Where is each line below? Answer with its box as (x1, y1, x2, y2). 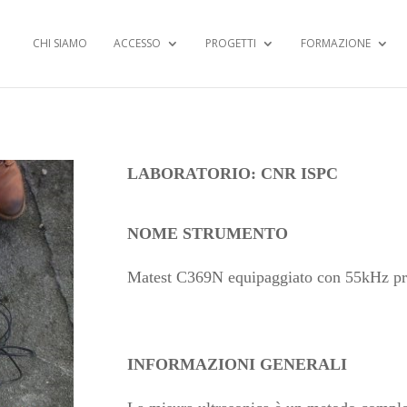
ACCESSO (114, 35, 161, 51)
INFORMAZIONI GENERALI (127, 354, 348, 373)
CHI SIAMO (33, 35, 87, 51)
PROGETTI (205, 35, 256, 51)
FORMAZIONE (301, 35, 371, 51)
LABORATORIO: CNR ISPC (127, 164, 339, 183)
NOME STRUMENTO (127, 223, 289, 243)
